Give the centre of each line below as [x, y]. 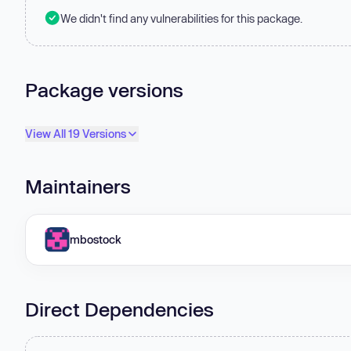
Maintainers [78, 186]
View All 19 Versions [76, 134]
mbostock [96, 239]
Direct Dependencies [119, 309]
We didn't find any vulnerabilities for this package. [181, 18]
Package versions [104, 89]
